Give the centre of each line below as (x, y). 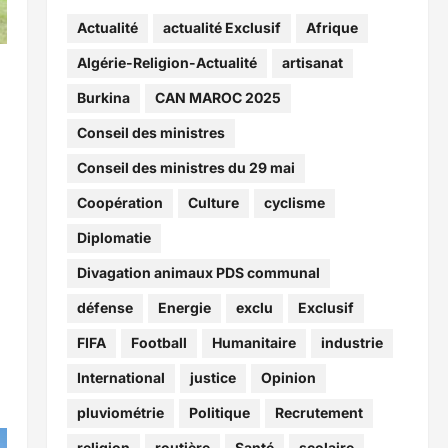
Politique (219, 413)
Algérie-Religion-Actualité (166, 63)
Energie (184, 308)
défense (104, 308)
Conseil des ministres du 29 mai (185, 168)
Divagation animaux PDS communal (198, 273)
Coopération (119, 203)
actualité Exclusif (221, 28)
